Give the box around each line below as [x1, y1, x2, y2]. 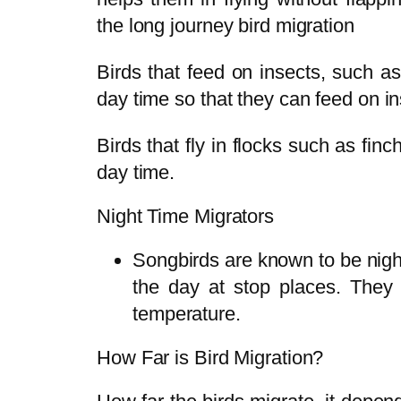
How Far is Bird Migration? [97, 346, 324, 369]
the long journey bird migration [97, 13, 354, 37]
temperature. [132, 302, 241, 325]
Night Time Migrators [97, 204, 274, 227]
